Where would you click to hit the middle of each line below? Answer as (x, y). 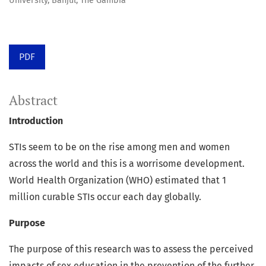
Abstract (33, 101)
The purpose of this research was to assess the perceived (131, 249)
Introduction (36, 121)
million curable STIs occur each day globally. (105, 197)
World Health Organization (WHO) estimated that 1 (118, 180)
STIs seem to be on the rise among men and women (119, 147)
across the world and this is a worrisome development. (127, 164)
